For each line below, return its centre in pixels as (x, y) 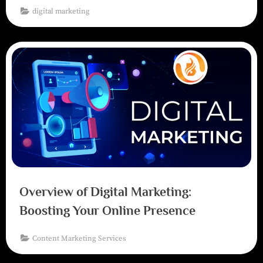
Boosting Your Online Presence (107, 211)
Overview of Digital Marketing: (105, 192)
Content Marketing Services (80, 238)
